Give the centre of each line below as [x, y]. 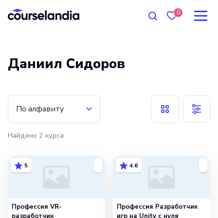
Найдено [23, 135]
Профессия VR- [37, 207]
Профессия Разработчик [157, 207]
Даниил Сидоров [66, 64]
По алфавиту [40, 109]
